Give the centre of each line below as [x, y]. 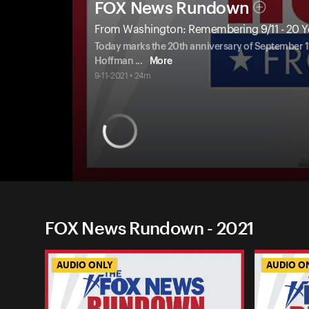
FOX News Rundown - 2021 [149, 228]
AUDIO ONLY [84, 265]
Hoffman [114, 62]
